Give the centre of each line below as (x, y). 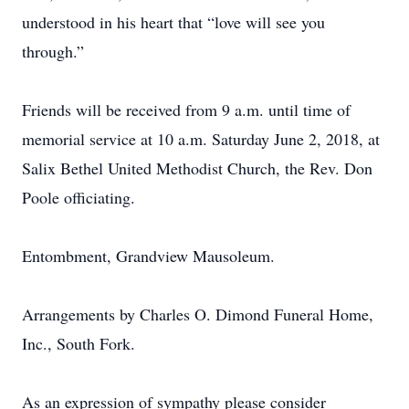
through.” (53, 51)
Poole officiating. (79, 197)
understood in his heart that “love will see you (173, 22)
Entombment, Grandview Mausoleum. (148, 256)
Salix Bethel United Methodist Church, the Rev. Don (197, 168)
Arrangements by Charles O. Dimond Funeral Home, (198, 314)
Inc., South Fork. (79, 343)
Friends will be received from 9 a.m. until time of (186, 110)
